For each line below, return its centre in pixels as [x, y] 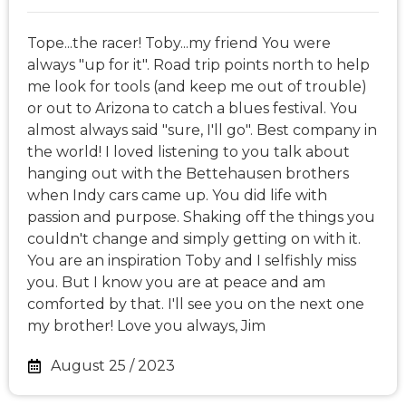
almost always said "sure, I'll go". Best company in [202, 130]
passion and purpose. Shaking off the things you [201, 217]
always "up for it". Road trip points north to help [198, 65]
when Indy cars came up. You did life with [177, 196]
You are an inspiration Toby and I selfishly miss [192, 261]
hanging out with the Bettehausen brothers [188, 174]
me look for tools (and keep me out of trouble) [197, 87]
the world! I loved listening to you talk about [188, 152]
